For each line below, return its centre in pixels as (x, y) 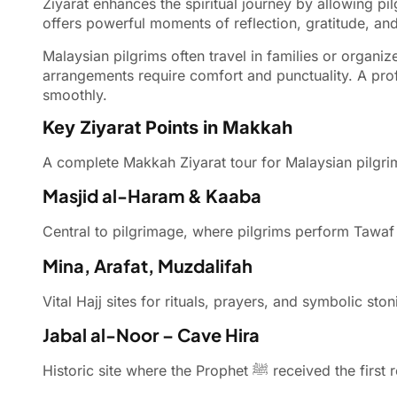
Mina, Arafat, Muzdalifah (148, 265)
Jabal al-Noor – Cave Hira (151, 335)
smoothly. (75, 94)
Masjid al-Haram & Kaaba (152, 196)
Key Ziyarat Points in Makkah (167, 128)
